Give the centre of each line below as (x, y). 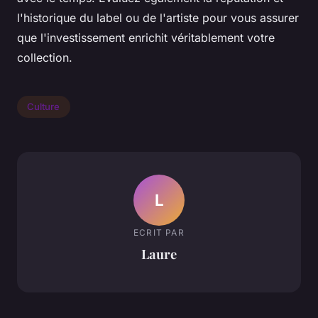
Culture (44, 107)
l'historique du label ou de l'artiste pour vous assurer (158, 17)
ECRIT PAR (159, 233)
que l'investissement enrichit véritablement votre (146, 37)
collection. (45, 57)
